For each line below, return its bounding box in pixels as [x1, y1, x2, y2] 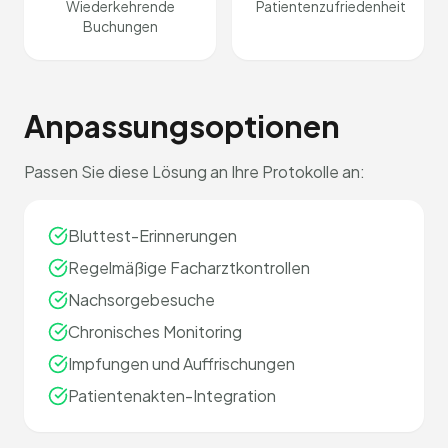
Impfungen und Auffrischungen [68, 353, 295, 374]
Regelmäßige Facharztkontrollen [68, 257, 310, 278]
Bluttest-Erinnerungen [68, 225, 237, 246]
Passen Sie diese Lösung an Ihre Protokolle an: [24, 161, 365, 182]
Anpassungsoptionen [24, 107, 340, 145]
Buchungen [82, 17, 158, 35]
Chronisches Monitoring [68, 321, 242, 342]
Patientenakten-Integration [68, 385, 276, 406]
